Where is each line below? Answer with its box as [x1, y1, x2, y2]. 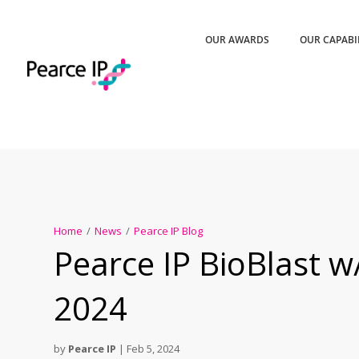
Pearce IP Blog [134, 224, 204, 239]
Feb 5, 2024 [127, 341, 180, 357]
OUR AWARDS [205, 33, 270, 46]
